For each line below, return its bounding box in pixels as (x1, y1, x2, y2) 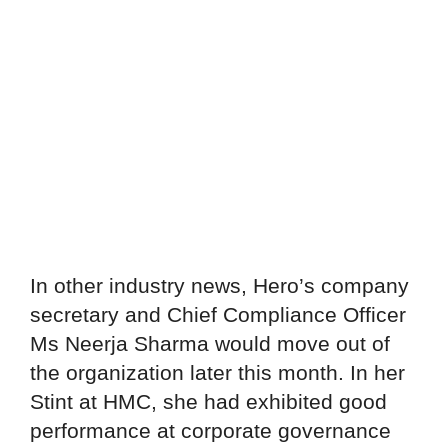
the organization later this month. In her (30, 361, 405, 385)
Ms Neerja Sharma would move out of (30, 332, 390, 356)
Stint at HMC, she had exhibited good (30, 390, 387, 414)
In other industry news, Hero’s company (30, 274, 409, 298)
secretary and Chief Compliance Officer (30, 303, 406, 327)
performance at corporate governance (30, 419, 391, 443)
